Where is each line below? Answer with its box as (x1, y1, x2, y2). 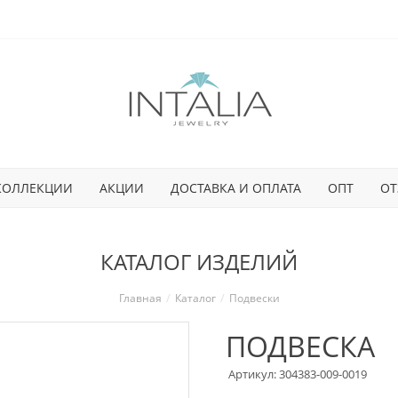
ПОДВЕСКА (226, 327, 375, 365)
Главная (118, 291, 162, 306)
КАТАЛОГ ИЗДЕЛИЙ (100, 247, 298, 276)
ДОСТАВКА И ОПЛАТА (170, 179, 301, 196)
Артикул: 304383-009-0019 (228, 366, 367, 382)
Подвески (228, 291, 280, 306)
